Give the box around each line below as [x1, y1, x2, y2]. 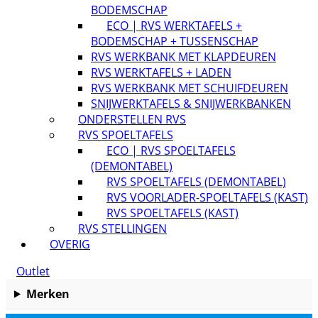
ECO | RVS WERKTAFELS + [106, 18, 242, 34]
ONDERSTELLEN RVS [78, 111, 186, 128]
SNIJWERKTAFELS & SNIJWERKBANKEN [91, 96, 291, 112]
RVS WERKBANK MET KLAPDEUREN [91, 49, 276, 65]
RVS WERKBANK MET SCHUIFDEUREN [91, 80, 288, 97]
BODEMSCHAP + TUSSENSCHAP [91, 33, 258, 50]
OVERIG [50, 236, 90, 253]
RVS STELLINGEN [78, 221, 167, 237]
